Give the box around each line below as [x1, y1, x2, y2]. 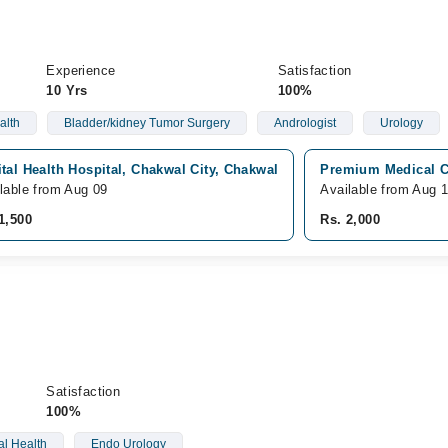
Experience [46, 63, 116, 78]
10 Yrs [46, 83, 88, 98]
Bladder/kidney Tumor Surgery [63, 116, 230, 130]
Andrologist [273, 116, 336, 130]
